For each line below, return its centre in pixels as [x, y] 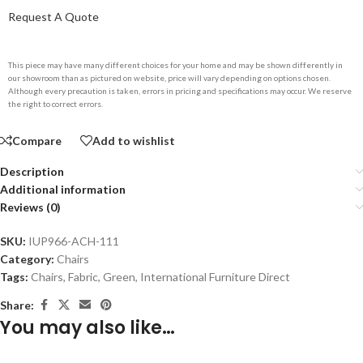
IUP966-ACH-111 [74, 241]
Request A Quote [53, 17]
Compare [37, 140]
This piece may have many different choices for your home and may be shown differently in [175, 65]
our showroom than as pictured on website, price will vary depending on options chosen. [169, 78]
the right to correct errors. [56, 104]
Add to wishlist [134, 140]
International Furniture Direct [215, 277]
